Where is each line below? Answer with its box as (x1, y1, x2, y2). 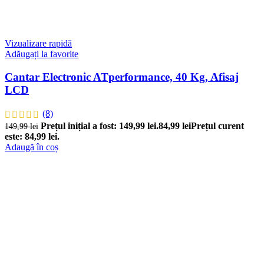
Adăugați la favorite (5, 49, 78, 60)
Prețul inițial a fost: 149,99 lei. (41, 120, 159, 131)
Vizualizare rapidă (5, 38, 72, 49)
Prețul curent (191, 120, 244, 131)
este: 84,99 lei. (5, 131, 60, 141)
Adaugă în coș (5, 141, 58, 152)
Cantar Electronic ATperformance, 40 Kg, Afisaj (5, 70, 239, 83)
